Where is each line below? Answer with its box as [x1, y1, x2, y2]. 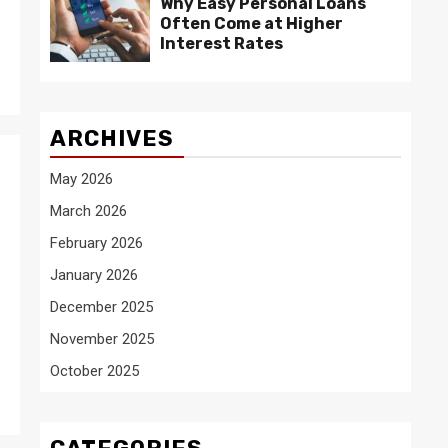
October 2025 [50, 362, 139, 380]
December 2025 [50, 298, 153, 316]
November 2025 [50, 330, 154, 348]
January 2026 [50, 266, 138, 284]
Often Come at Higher [160, 14, 343, 33]
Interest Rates [160, 34, 283, 53]
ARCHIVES [50, 125, 174, 152]
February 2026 [50, 234, 143, 252]
